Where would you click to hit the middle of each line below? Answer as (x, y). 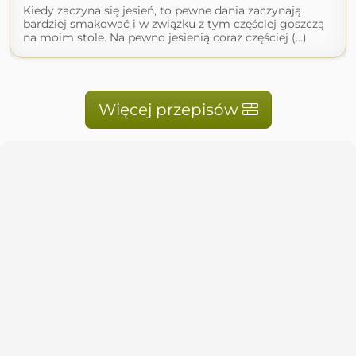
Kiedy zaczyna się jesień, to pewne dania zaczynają (162, 10)
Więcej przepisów (170, 110)
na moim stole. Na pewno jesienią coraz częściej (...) (165, 37)
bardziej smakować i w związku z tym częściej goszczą (174, 24)
